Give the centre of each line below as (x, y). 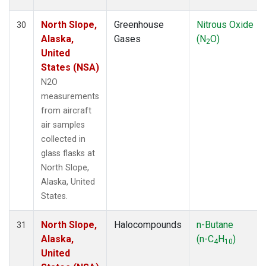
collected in (63, 139)
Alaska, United (68, 182)
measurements (70, 96)
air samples (63, 125)
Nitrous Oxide (225, 24)
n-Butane (215, 224)
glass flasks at (68, 153)
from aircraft (66, 110)
